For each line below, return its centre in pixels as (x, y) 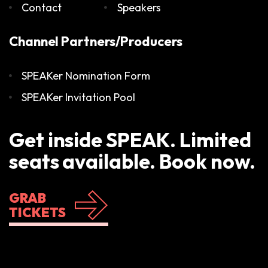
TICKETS (37, 212)
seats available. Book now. (133, 161)
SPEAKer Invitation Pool (79, 97)
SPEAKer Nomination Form (86, 75)
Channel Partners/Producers (96, 41)
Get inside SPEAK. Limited (130, 139)
